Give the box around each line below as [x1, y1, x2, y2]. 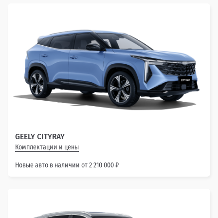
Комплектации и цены [15, 143, 79, 152]
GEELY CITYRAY [15, 131, 65, 142]
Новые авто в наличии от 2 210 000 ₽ [15, 161, 119, 170]
